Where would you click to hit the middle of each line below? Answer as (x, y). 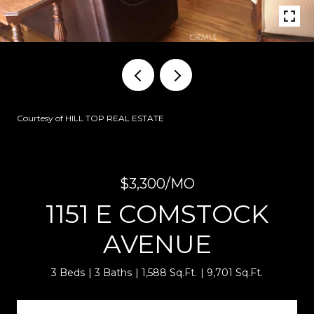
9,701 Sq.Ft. (235, 273)
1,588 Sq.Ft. (169, 273)
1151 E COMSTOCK (157, 214)
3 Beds (68, 273)
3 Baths (113, 273)
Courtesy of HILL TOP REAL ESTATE (90, 118)
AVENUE (157, 244)
